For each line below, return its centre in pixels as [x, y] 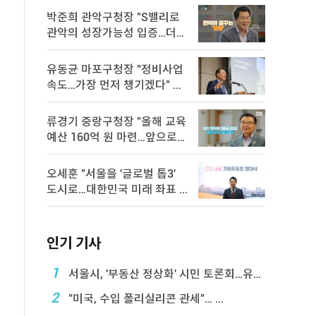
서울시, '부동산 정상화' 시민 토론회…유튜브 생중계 [159, 274]
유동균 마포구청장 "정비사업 [115, 69]
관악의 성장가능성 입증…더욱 [117, 33]
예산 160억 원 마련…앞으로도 [117, 137]
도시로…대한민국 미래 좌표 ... [183, 189]
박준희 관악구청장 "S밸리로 [113, 17]
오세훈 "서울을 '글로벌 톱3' [111, 174]
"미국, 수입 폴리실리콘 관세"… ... [145, 299]
